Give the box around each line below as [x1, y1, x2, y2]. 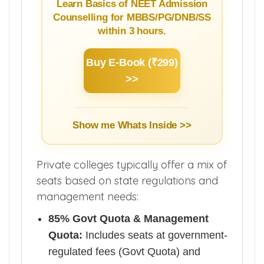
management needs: [37, 189, 138, 203]
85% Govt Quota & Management [48, 212, 209, 225]
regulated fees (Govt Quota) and [48, 245, 200, 258]
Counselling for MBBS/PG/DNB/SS [52, 11, 211, 23]
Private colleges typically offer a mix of [37, 157, 227, 171]
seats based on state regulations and [37, 173, 218, 187]
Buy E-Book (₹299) [86, 56, 178, 68]
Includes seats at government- [82, 229, 227, 241]
